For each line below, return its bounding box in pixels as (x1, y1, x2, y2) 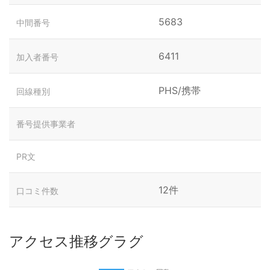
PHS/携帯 (159, 84, 201, 96)
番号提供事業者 (16, 119, 75, 129)
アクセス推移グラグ (9, 233, 143, 250)
